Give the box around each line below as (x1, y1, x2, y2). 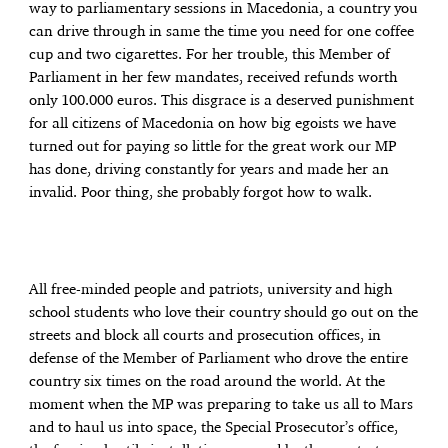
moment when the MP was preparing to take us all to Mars (29, 398, 414, 413)
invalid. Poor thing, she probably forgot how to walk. (29, 185, 373, 200)
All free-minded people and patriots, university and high (29, 283, 393, 298)
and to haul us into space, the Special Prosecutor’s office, (29, 421, 399, 436)
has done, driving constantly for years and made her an (29, 162, 390, 177)
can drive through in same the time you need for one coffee (29, 24, 415, 39)
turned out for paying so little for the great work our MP (29, 139, 397, 154)
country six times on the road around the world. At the (29, 375, 386, 390)
